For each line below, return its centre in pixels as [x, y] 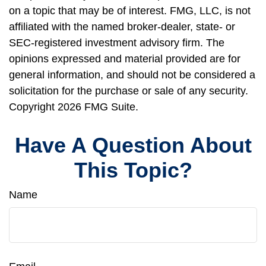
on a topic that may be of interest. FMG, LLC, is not [130, 11]
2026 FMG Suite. [98, 107]
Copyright [33, 107]
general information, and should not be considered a [132, 75]
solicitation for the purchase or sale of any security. [129, 91]
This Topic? [133, 170]
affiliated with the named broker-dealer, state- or [122, 27]
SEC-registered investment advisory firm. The [117, 43]
